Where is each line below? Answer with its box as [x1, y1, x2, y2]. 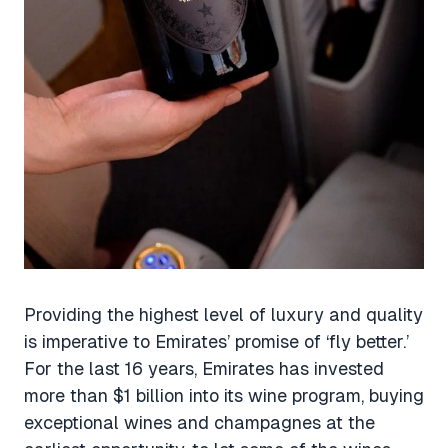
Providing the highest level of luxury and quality [24, 304, 423, 325]
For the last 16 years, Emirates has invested [24, 358, 384, 379]
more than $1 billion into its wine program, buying [24, 385, 424, 406]
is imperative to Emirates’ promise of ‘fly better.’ [24, 331, 409, 352]
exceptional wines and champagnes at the [24, 412, 375, 433]
